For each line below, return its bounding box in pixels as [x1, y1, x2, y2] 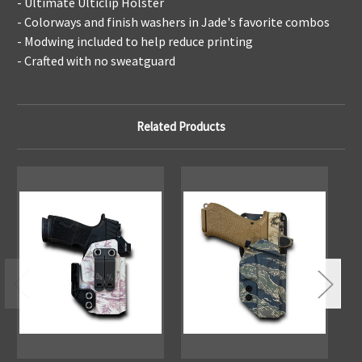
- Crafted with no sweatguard [17, 52, 178, 69]
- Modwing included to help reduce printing [17, 32, 253, 49]
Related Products [137, 118, 225, 134]
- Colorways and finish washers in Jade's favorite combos [17, 13, 330, 30]
